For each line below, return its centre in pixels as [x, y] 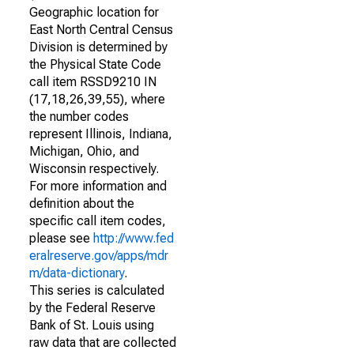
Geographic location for [94, 12]
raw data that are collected [103, 343]
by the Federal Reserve [92, 308]
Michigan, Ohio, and [84, 151]
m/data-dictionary [77, 273]
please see [61, 238]
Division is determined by [98, 47]
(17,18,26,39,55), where [97, 99]
